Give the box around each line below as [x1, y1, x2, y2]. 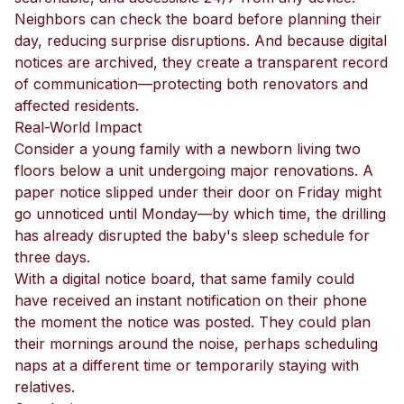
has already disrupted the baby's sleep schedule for [14, 226, 370, 244]
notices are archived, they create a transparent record [14, 53, 388, 71]
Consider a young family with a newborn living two [14, 140, 361, 158]
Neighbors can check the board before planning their [14, 10, 381, 28]
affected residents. [14, 96, 139, 115]
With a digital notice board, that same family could [14, 270, 354, 288]
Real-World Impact [14, 118, 142, 136]
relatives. [14, 378, 75, 396]
